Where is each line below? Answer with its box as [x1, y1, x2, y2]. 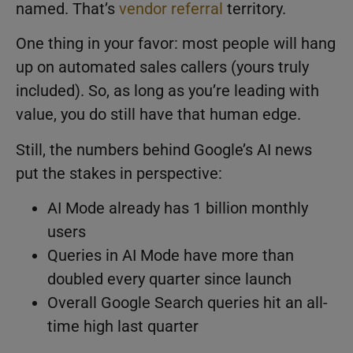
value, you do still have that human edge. [16, 105, 305, 124]
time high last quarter [47, 317, 199, 336]
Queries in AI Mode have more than [47, 246, 294, 266]
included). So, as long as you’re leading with [16, 81, 319, 101]
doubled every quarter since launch [47, 269, 292, 289]
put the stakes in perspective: [16, 163, 222, 183]
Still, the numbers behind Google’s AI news [16, 139, 312, 159]
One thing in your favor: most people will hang [16, 34, 336, 54]
